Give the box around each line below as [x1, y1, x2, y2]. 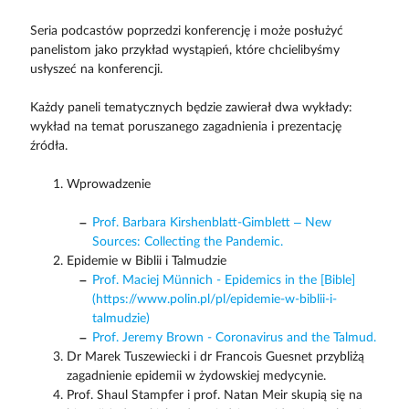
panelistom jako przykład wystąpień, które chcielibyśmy [29, 43, 340, 57]
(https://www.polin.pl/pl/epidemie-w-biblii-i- [91, 292, 337, 306]
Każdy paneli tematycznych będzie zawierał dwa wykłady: [29, 100, 352, 114]
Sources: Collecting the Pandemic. [91, 235, 283, 248]
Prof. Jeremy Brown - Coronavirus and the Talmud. [91, 330, 376, 344]
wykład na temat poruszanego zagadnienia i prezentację [29, 120, 341, 133]
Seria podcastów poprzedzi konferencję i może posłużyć [29, 24, 343, 37]
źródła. [29, 139, 68, 152]
